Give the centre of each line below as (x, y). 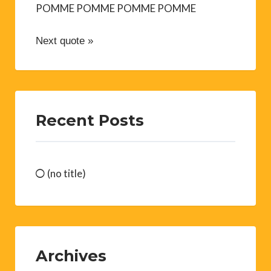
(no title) (67, 173)
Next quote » (64, 41)
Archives (71, 255)
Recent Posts (90, 120)
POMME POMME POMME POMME (116, 8)
